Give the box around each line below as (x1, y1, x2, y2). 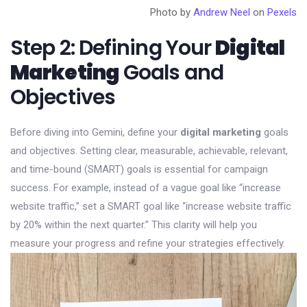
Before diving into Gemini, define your (10, 125, 180, 138)
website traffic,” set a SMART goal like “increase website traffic (10, 199, 291, 212)
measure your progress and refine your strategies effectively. (10, 236, 285, 249)
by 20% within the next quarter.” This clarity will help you (10, 218, 257, 231)
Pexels (267, 5, 297, 19)
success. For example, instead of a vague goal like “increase (10, 181, 281, 194)
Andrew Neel (193, 5, 250, 19)
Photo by (150, 5, 193, 19)
